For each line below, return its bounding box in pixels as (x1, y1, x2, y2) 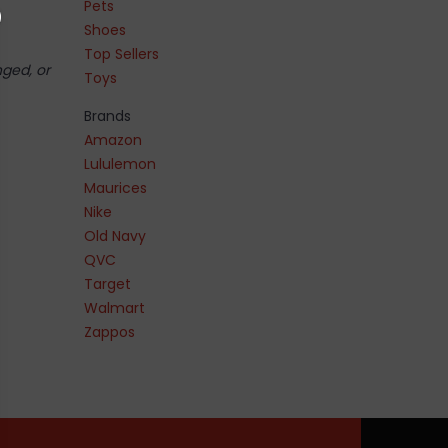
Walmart (83, 297, 145, 318)
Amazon (83, 129, 142, 150)
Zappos (83, 321, 135, 342)
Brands (83, 105, 131, 126)
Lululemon (83, 153, 156, 174)
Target (83, 273, 131, 294)
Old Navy (83, 225, 146, 246)
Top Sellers (83, 43, 159, 64)
